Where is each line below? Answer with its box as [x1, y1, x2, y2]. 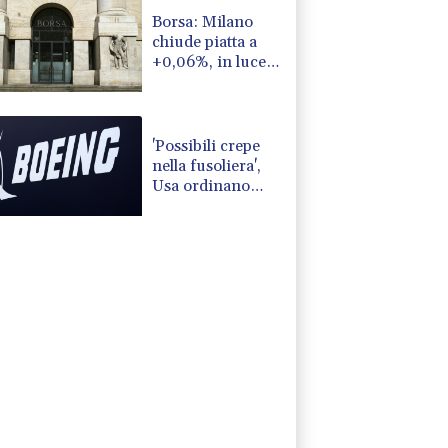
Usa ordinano [152, 175, 251, 196]
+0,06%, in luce [152, 51, 267, 72]
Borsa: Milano [152, 11, 254, 32]
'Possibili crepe [152, 135, 261, 156]
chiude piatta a [152, 31, 258, 52]
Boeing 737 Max [152, 215, 268, 236]
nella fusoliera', [152, 155, 262, 176]
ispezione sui [152, 195, 248, 216]
